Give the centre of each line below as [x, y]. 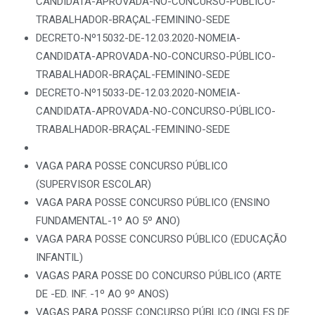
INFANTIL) [59, 257]
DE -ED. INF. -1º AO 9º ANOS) [102, 294]
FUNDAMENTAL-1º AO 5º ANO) [108, 221]
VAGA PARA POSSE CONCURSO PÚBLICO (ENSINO [153, 202]
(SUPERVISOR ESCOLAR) [94, 184]
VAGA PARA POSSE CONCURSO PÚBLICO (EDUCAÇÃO [161, 239]
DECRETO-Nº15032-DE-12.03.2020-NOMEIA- [138, 38]
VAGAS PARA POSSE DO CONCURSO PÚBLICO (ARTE [159, 276]
